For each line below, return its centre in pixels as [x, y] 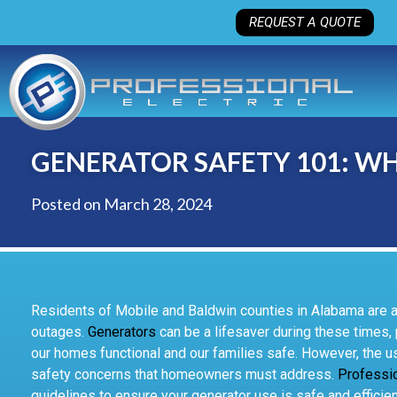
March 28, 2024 [158, 204]
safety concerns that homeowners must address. [184, 375]
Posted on [67, 204]
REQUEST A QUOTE [304, 22]
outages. [59, 332]
